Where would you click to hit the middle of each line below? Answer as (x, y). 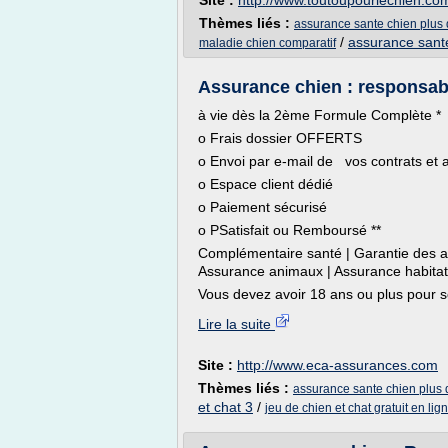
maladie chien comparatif (267, 43)
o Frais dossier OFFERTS (280, 138)
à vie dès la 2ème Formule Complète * (319, 115)
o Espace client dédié (265, 184)
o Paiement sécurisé (262, 207)
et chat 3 (225, 407)
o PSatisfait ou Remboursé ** (289, 230)
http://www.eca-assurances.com (337, 365)
